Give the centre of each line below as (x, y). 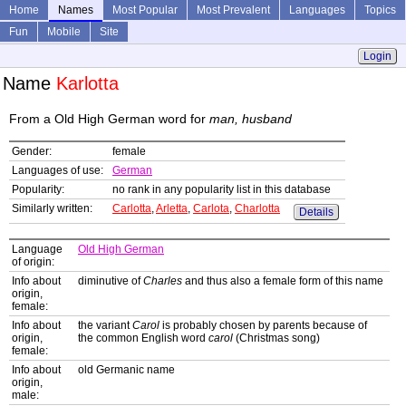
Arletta (172, 209)
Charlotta (257, 209)
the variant (105, 326)
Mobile (64, 32)
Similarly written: (52, 209)
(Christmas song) (276, 338)
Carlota (211, 209)
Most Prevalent (233, 10)
